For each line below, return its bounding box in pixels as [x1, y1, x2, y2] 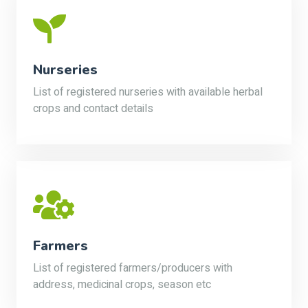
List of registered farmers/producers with [33, 260, 232, 276]
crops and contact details [33, 100, 153, 117]
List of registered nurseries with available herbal [33, 84, 263, 100]
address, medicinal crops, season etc [33, 276, 211, 293]
